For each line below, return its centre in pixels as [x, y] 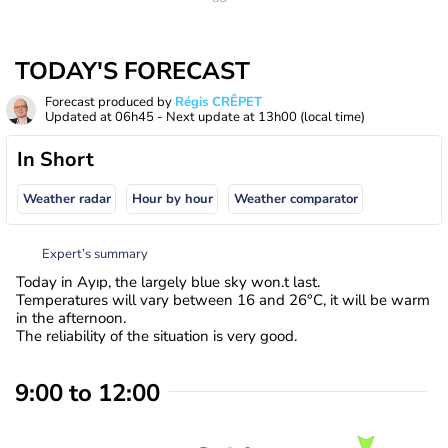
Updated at [80, 117]
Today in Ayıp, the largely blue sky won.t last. [168, 281]
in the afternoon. [71, 317]
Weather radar [66, 199]
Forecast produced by [110, 102]
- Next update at [206, 117]
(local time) [332, 117]
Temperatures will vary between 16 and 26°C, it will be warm [223, 299]
